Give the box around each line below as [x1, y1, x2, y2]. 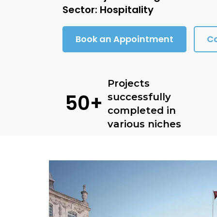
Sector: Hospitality [62, 3, 154, 16]
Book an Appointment [76, 33, 174, 45]
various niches [108, 118, 182, 130]
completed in [108, 105, 176, 116]
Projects [108, 77, 150, 89]
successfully [108, 91, 171, 103]
